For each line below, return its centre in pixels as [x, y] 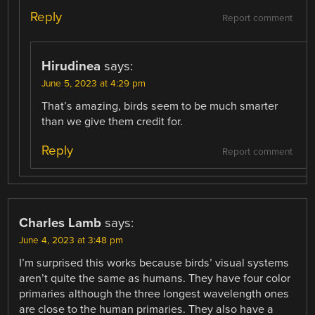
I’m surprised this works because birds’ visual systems [154, 263]
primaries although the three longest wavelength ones [154, 294]
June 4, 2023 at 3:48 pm [71, 241]
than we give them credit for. [112, 121]
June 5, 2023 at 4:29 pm [94, 83]
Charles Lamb [60, 223]
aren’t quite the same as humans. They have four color [155, 279]
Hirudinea [71, 66]
